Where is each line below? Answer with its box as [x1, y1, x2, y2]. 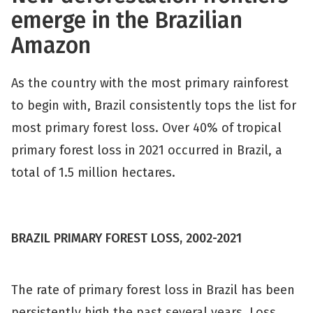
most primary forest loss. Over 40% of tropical [11, 120, 282, 136]
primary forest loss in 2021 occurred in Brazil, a [11, 143, 282, 158]
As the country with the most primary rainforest [11, 75, 289, 91]
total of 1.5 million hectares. [11, 165, 179, 180]
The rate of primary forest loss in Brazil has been [11, 282, 295, 298]
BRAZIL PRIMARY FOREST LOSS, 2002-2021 [11, 231, 245, 246]
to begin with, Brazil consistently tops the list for [11, 98, 296, 113]
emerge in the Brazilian [11, 7, 242, 34]
